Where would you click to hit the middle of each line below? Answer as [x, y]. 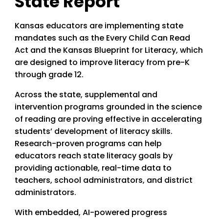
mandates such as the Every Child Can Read [102, 38]
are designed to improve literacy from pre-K [102, 63]
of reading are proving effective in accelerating [108, 119]
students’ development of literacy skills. [94, 131]
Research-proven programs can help [88, 144]
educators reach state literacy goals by [94, 156]
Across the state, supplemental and [86, 95]
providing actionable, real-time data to [93, 168]
